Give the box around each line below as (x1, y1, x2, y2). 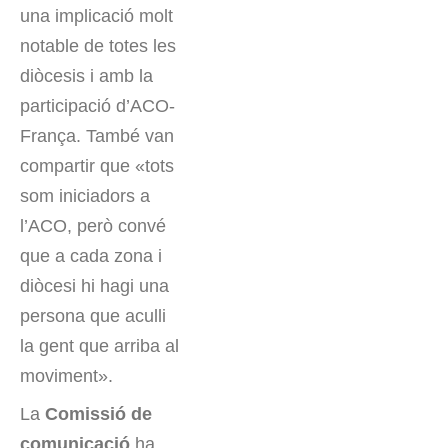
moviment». (20, 366, 113, 387)
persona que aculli (20, 306, 166, 327)
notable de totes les (20, 36, 176, 57)
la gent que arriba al (20, 336, 179, 357)
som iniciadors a (20, 186, 150, 207)
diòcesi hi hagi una (20, 276, 169, 297)
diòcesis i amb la (20, 66, 153, 87)
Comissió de (45, 404, 152, 425)
